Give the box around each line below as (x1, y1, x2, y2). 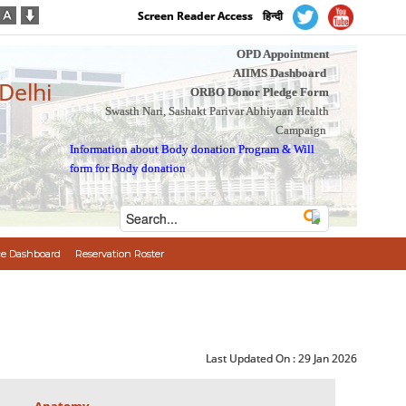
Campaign (275, 123, 326, 137)
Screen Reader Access (138, 8, 254, 24)
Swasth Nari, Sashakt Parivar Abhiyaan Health (104, 104, 329, 118)
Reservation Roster (74, 247, 164, 260)
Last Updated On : (206, 351, 299, 366)
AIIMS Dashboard (232, 66, 326, 80)
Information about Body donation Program (70, 142, 280, 156)
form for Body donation (70, 161, 187, 175)
